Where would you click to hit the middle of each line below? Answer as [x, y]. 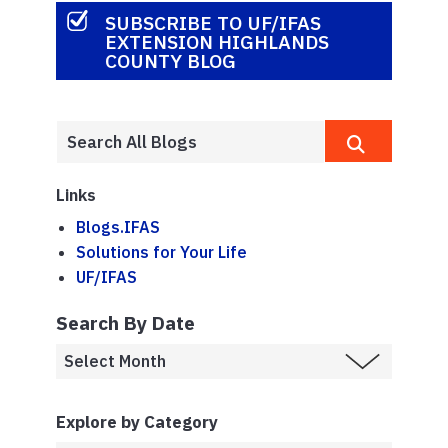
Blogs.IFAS [118, 227]
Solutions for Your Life [161, 252]
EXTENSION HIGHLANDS [217, 41]
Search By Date [125, 322]
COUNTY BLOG [170, 60]
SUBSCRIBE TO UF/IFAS [213, 22]
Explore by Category [137, 422]
